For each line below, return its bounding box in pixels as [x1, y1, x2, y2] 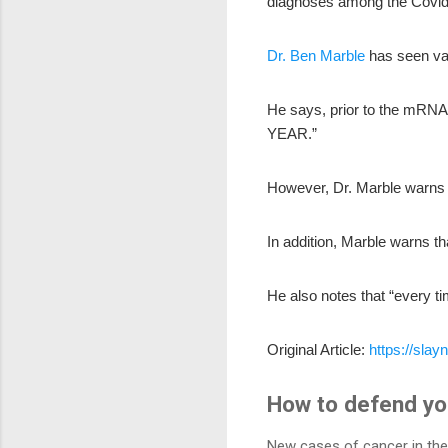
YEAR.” [267, 124, 317, 142]
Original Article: [267, 340, 369, 358]
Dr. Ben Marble [267, 46, 365, 64]
